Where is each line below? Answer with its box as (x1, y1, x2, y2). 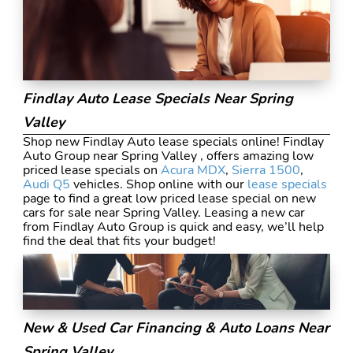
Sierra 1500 (231, 161, 300, 179)
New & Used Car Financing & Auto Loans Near (22, 318, 329, 338)
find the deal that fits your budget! (22, 232, 216, 250)
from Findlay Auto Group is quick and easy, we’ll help (22, 217, 324, 236)
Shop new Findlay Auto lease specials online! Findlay (22, 132, 324, 150)
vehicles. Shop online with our (69, 175, 247, 193)
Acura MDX (160, 161, 225, 179)
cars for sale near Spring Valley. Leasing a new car (22, 203, 305, 221)
